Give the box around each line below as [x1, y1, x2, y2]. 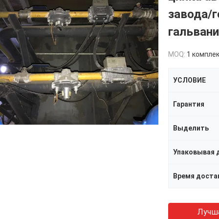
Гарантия [173, 100, 204, 108]
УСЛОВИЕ [173, 76, 206, 84]
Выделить [173, 124, 209, 132]
